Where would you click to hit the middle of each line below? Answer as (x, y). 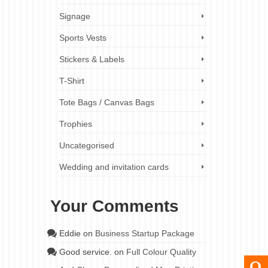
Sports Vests (83, 38)
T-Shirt (71, 81)
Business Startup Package (144, 233)
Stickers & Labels (92, 59)
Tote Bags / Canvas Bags (106, 102)
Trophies (75, 124)
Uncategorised (86, 145)
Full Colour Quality (161, 252)
